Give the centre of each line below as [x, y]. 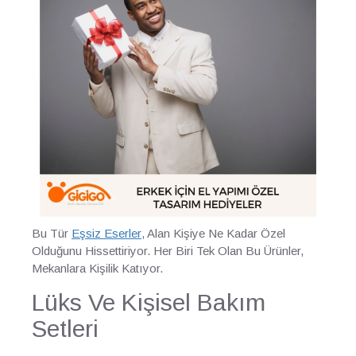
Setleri [65, 329]
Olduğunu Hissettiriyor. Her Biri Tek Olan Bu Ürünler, [168, 251]
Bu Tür [52, 233]
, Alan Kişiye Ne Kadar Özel [213, 233]
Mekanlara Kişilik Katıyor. [97, 268]
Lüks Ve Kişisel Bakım [149, 302]
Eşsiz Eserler [106, 233]
